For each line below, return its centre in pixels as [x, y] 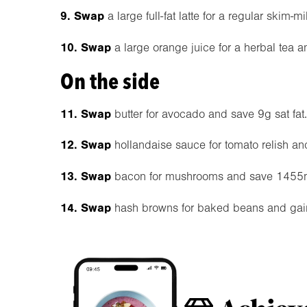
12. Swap [86, 145]
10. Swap [86, 47]
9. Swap [82, 16]
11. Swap [86, 113]
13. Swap [86, 176]
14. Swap [86, 207]
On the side [110, 81]
